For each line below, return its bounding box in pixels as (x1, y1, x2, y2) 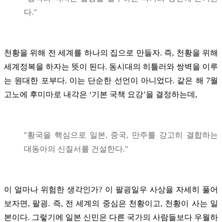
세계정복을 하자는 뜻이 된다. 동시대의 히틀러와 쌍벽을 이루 (4, 62, 218, 71)
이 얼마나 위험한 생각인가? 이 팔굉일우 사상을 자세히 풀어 (4, 185, 218, 194)
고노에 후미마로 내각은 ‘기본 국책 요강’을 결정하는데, (4, 90, 197, 99)
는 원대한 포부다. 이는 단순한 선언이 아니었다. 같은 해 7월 (4, 76, 218, 85)
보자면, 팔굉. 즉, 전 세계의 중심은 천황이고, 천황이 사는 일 (4, 199, 218, 208)
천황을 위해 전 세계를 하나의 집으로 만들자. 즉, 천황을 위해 (4, 48, 218, 57)
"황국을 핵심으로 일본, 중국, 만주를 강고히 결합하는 (24, 130, 218, 139)
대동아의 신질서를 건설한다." (24, 144, 128, 153)
